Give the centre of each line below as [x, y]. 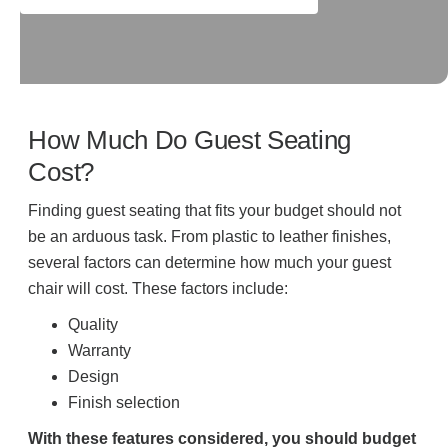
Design [94, 377]
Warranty [100, 351]
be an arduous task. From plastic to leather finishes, [210, 237]
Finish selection [124, 403]
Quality [93, 325]
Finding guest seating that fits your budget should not [215, 211]
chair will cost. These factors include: [158, 289]
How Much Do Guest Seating [189, 140]
